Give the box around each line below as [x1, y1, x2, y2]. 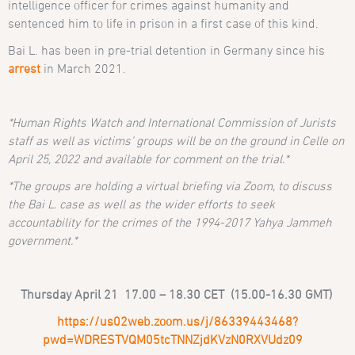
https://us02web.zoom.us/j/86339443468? [57, 313, 298, 328]
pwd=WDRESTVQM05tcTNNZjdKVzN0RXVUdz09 [43, 331, 306, 346]
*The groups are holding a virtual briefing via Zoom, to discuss [8, 177, 333, 193]
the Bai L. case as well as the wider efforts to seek [8, 196, 276, 211]
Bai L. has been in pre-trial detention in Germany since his [8, 42, 326, 57]
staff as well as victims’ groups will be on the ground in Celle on [8, 132, 345, 147]
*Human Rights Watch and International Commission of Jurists [8, 114, 337, 129]
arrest [8, 60, 41, 75]
